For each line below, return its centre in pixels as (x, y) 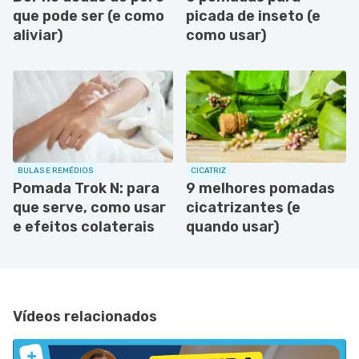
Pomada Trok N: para (86, 188)
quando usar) (233, 226)
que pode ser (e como (89, 16)
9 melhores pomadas (260, 188)
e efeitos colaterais (84, 226)
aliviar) (38, 35)
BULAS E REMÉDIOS (55, 170)
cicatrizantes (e (243, 207)
